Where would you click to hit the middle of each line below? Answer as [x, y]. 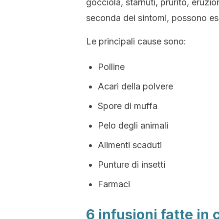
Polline [111, 67]
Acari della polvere [135, 86]
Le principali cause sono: [136, 41]
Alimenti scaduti [130, 145]
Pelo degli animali [133, 125]
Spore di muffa [128, 106]
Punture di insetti [131, 164]
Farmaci [114, 184]
